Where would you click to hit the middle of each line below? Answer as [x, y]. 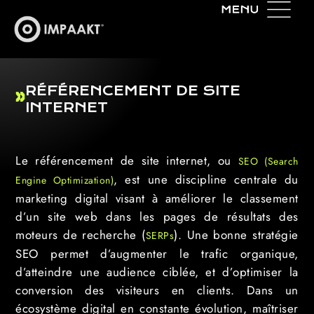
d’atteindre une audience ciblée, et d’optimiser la [157, 272]
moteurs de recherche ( [81, 235]
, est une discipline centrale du [206, 179]
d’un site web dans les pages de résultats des [157, 217]
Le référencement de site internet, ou [127, 161]
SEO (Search [268, 161]
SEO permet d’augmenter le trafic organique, [157, 254]
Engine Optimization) [65, 180]
